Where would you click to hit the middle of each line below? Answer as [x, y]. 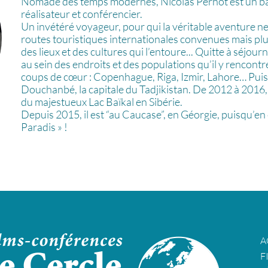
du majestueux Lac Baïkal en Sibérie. [101, 101]
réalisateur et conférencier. [81, 13]
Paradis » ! [44, 127]
